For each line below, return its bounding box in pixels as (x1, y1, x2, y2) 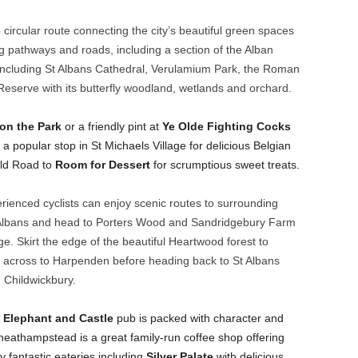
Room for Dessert (54, 158, 150, 171)
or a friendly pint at (61, 120, 162, 133)
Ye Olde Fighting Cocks (161, 120, 291, 133)
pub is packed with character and (113, 312, 284, 324)
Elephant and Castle (2, 312, 113, 324)
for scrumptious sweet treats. (149, 158, 300, 171)
